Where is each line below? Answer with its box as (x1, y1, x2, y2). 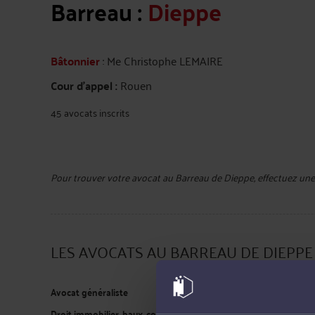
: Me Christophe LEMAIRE (100, 51, 223, 70)
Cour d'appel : (51, 75, 120, 96)
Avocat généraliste (51, 283, 128, 301)
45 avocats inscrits (51, 103, 129, 121)
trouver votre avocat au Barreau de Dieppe (73, 168, 254, 186)
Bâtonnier (51, 51, 100, 71)
